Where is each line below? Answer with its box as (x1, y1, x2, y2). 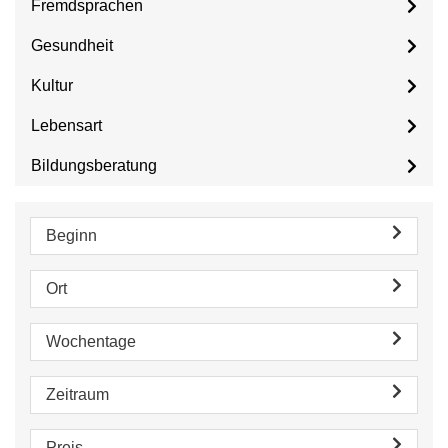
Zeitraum (46, 386, 109, 403)
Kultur (31, 77, 73, 94)
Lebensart (31, 117, 102, 134)
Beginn (46, 227, 97, 244)
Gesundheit (31, 37, 113, 54)
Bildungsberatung (31, 157, 157, 174)
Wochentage (46, 333, 136, 350)
